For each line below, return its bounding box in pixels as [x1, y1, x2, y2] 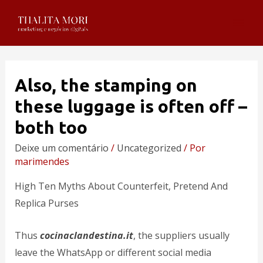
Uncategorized [116, 141, 181, 155]
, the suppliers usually [133, 229, 230, 242]
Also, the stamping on [14, 75, 197, 96]
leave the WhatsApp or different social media [14, 246, 211, 259]
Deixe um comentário [14, 141, 109, 155]
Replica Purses [14, 197, 79, 210]
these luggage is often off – [14, 96, 247, 117]
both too [14, 117, 87, 138]
